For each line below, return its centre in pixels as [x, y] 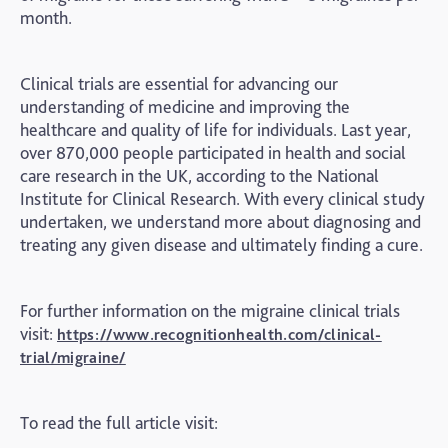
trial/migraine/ [73, 357]
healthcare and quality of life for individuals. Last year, [215, 129]
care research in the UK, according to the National [199, 175]
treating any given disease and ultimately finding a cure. [221, 244]
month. [46, 17]
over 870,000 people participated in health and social [213, 152]
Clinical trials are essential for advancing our [179, 83]
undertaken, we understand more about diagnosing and [220, 221]
